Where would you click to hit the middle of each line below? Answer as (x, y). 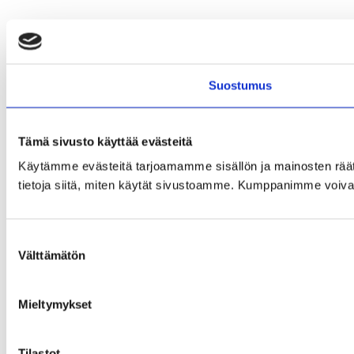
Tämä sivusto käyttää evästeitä (105, 141)
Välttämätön (52, 255)
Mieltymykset (55, 304)
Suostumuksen (45, 239)
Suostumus (240, 85)
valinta (23, 258)
